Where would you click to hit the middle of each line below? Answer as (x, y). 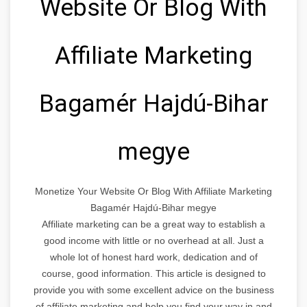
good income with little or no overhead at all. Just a (153, 240)
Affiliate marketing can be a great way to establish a (153, 224)
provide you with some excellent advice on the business (153, 290)
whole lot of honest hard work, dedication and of (153, 257)
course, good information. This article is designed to (153, 273)
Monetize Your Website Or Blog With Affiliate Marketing (153, 191)
